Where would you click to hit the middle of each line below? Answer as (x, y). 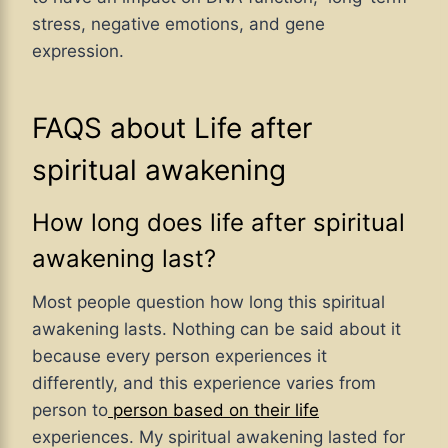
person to (70, 409)
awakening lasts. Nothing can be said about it (216, 328)
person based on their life (213, 409)
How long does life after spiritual (218, 222)
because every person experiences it (179, 355)
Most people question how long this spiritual (208, 301)
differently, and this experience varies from (204, 382)
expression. (78, 50)
